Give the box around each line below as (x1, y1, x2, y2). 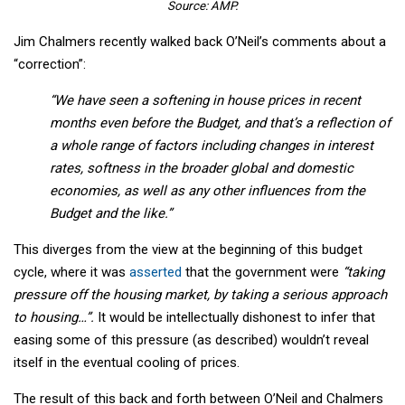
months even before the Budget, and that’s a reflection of (50, 115, 391, 132)
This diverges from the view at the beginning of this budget (14, 241, 363, 259)
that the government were (182, 264, 343, 281)
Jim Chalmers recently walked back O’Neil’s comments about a (14, 33, 386, 51)
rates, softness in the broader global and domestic (50, 160, 353, 177)
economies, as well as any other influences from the (50, 183, 365, 200)
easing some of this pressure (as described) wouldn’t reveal (14, 332, 369, 349)
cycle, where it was (14, 264, 129, 281)
